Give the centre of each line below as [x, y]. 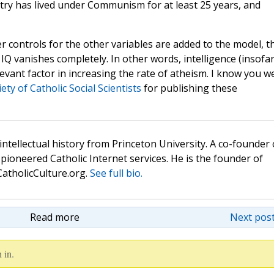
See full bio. [116, 173]
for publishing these [189, 88]
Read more [54, 217]
